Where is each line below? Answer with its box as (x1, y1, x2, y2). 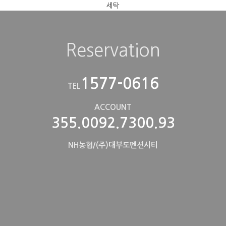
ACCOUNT (94, 103, 132, 111)
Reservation (66, 41, 160, 60)
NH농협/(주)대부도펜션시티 (68, 141, 158, 149)
